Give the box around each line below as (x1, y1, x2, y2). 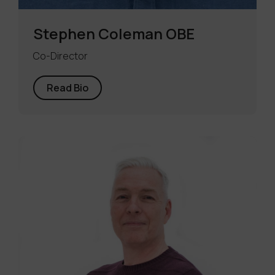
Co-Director (33, 49, 88, 63)
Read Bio (47, 81, 88, 95)
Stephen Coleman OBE (33, 23, 195, 44)
